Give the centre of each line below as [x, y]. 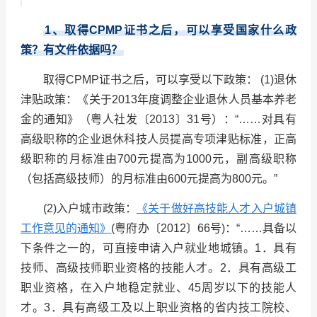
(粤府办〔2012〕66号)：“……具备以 [204, 229]
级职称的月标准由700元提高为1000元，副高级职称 [158, 159]
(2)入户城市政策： [90, 209]
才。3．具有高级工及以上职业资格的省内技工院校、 [158, 308]
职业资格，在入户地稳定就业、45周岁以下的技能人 [158, 288]
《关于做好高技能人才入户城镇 [217, 209]
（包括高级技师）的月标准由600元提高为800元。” [149, 179]
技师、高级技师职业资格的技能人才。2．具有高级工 [158, 268]
